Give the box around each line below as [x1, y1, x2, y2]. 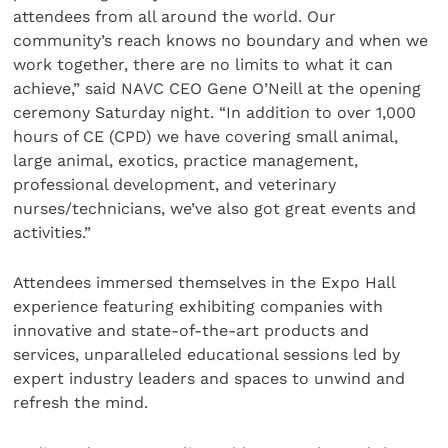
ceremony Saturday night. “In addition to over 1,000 [13, 102, 417, 122]
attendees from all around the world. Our [13, 6, 337, 26]
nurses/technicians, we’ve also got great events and [13, 198, 417, 218]
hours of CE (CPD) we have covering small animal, [13, 126, 399, 146]
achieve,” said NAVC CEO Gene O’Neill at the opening [13, 78, 422, 98]
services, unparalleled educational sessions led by [13, 345, 401, 365]
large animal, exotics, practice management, [13, 150, 359, 170]
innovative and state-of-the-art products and [13, 321, 370, 341]
